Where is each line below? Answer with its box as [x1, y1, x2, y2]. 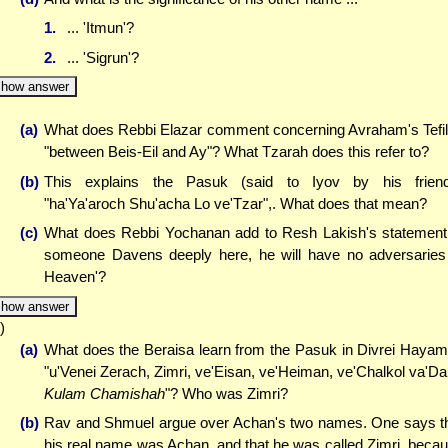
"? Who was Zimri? [165, 384, 288, 402]
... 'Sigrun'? [66, 48, 139, 66]
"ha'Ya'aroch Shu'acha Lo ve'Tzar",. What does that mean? [44, 194, 427, 212]
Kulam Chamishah [44, 384, 165, 402]
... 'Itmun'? [66, 19, 134, 37]
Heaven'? [44, 268, 106, 286]
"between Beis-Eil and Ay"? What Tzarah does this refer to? [44, 143, 429, 161]
